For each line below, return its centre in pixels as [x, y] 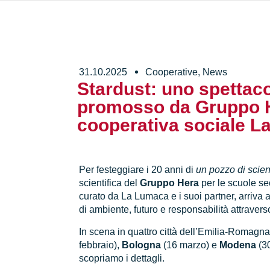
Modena [238, 245]
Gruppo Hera [170, 183]
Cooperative [172, 72]
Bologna [142, 245]
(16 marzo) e [190, 245]
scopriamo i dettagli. [122, 258]
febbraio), [101, 245]
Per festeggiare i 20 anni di [138, 170]
